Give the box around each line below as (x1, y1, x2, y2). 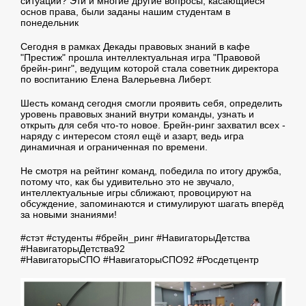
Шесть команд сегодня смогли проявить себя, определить (20, 97, 282, 109)
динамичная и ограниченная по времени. (20, 141, 208, 152)
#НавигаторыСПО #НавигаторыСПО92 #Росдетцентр (20, 254, 259, 266)
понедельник (20, 17, 81, 29)
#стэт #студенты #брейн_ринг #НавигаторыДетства (20, 232, 250, 244)
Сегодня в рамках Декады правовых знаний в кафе (20, 41, 250, 53)
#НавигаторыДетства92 (20, 243, 125, 255)
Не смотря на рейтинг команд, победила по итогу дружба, (20, 165, 281, 176)
